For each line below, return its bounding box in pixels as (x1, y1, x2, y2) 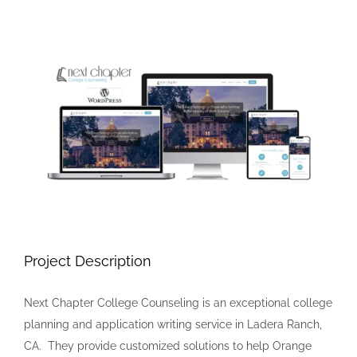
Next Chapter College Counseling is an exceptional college (24, 296, 332, 310)
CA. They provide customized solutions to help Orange (24, 339, 312, 353)
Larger (23, 66, 57, 80)
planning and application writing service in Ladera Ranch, (24, 318, 322, 331)
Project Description (24, 253, 151, 270)
